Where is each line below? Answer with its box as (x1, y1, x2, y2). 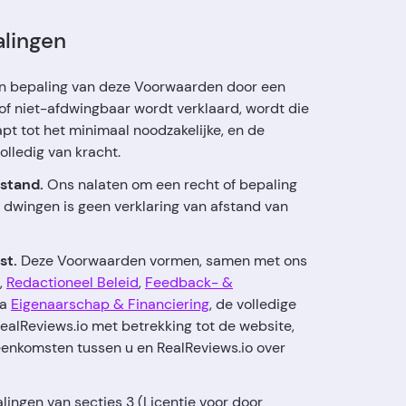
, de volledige (209, 295, 296, 314)
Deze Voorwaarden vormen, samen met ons (17, 251, 307, 270)
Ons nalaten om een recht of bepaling (43, 175, 297, 194)
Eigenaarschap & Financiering (11, 295, 209, 314)
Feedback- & (145, 273, 233, 292)
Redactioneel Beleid (6, 273, 139, 292)
